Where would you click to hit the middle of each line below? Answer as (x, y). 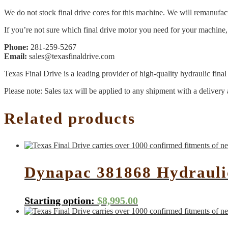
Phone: (16, 47)
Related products (70, 118)
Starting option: (60, 201)
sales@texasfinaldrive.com (71, 56)
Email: (16, 56)
